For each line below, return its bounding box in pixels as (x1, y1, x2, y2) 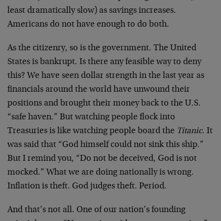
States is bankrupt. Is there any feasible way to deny (7, 58, 201, 67)
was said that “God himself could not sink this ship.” (7, 141, 204, 149)
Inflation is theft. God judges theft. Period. (7, 182, 167, 191)
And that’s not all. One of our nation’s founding (7, 206, 185, 215)
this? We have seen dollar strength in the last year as (7, 72, 204, 80)
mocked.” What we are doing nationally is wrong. (7, 168, 194, 177)
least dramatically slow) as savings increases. (7, 6, 176, 15)
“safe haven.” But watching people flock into (7, 113, 175, 122)
